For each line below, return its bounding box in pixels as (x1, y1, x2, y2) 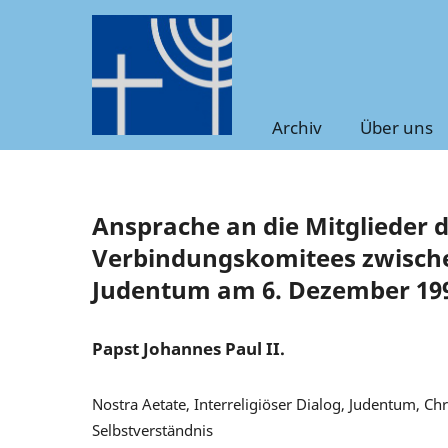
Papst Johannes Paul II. (92, 336, 285, 360)
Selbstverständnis (92, 419, 213, 440)
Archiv (272, 115, 322, 139)
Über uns (360, 115, 433, 139)
